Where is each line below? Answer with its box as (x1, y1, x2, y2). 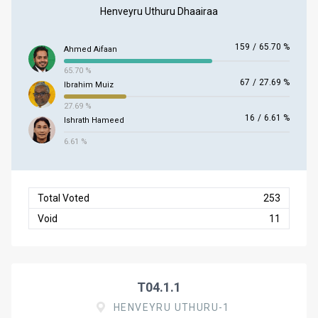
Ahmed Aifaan (64, 45, 117, 54)
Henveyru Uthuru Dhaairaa (100, 6, 218, 17)
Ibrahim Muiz (64, 80, 114, 89)
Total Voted (38, 192, 89, 204)
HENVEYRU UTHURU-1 (113, 302, 230, 313)
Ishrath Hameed (64, 116, 124, 125)
